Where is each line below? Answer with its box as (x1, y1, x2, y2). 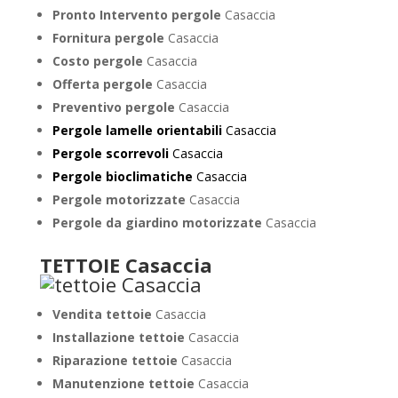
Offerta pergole (52, 76, 156, 92)
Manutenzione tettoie (52, 375, 198, 392)
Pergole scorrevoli (52, 145, 169, 162)
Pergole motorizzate (52, 191, 186, 208)
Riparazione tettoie (52, 352, 181, 369)
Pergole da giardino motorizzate (52, 214, 262, 231)
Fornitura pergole (52, 29, 168, 46)
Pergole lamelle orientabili (52, 122, 222, 139)
